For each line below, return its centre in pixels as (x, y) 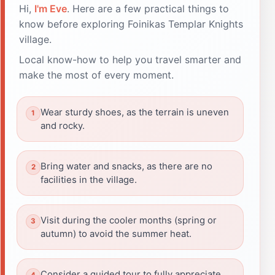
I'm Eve (51, 8)
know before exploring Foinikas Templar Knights (131, 24)
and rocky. (63, 126)
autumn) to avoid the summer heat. (116, 234)
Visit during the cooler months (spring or (129, 220)
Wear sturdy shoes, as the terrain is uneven (135, 112)
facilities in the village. (89, 180)
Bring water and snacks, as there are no (126, 166)
